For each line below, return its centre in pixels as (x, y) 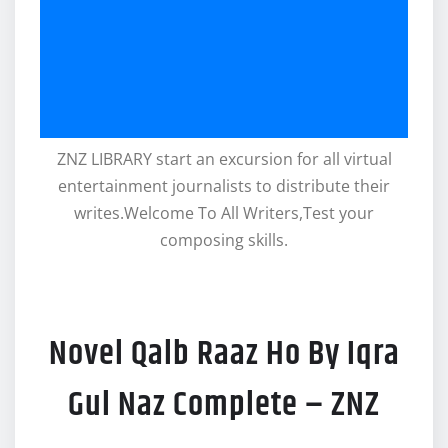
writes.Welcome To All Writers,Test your (224, 213)
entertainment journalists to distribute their (224, 186)
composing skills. (224, 240)
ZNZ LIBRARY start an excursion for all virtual (224, 159)
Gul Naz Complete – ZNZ (224, 405)
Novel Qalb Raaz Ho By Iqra (224, 354)
